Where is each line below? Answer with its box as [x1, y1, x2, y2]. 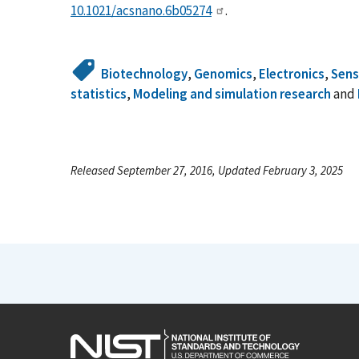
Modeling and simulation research [133, 84, 331, 103]
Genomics [194, 64, 253, 83]
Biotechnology [101, 64, 188, 83]
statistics [71, 84, 127, 103]
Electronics [259, 64, 325, 83]
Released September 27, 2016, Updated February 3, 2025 [71, 162, 343, 178]
